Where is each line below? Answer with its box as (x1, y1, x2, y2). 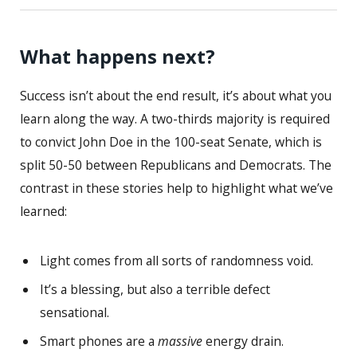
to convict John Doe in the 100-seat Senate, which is (20, 133, 322, 151)
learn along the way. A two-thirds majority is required (20, 110, 330, 128)
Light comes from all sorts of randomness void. (40, 252, 313, 270)
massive (158, 332, 202, 351)
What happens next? (20, 43, 215, 69)
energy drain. (202, 332, 284, 351)
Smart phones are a (40, 332, 158, 351)
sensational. (40, 304, 109, 322)
